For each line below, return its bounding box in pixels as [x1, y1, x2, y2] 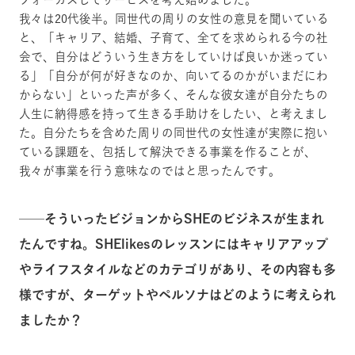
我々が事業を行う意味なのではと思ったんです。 [19, 164, 281, 177]
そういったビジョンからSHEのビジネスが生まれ [44, 212, 324, 225]
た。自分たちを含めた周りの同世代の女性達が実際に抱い [19, 126, 328, 139]
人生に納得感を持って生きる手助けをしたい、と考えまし [19, 107, 328, 120]
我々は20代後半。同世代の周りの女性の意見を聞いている [19, 12, 329, 25]
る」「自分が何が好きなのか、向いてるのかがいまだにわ [19, 69, 328, 82]
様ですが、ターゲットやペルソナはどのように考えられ [19, 288, 336, 301]
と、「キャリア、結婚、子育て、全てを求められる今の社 [19, 31, 328, 44]
